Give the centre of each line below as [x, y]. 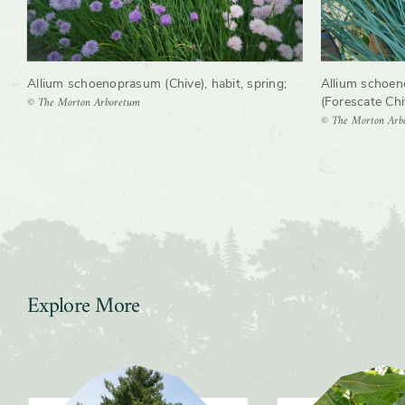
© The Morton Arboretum [84, 103]
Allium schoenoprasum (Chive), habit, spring [155, 84]
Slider [45, 376]
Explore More [84, 307]
